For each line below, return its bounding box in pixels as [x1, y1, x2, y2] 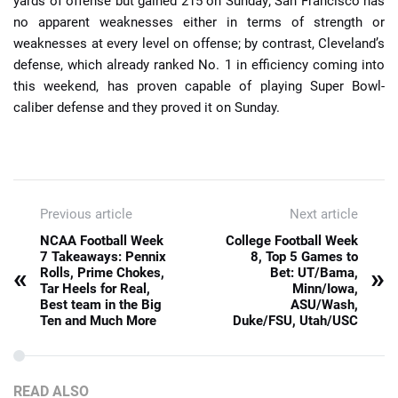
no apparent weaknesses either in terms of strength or [13, 14, 385, 31]
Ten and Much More [40, 312, 156, 329]
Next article [290, 206, 358, 223]
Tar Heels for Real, [40, 280, 150, 297]
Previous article [40, 206, 132, 223]
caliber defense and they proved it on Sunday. [13, 99, 280, 116]
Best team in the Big [40, 296, 162, 313]
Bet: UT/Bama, [270, 264, 358, 281]
